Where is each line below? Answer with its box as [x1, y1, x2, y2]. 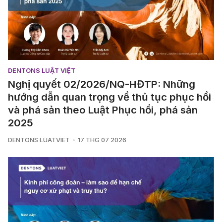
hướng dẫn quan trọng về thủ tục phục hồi [8, 90, 211, 103]
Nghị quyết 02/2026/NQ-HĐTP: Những [8, 77, 195, 90]
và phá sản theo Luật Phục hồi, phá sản [8, 103, 198, 116]
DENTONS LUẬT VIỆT [8, 66, 75, 74]
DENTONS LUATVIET [8, 136, 70, 144]
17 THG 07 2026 [77, 136, 126, 144]
